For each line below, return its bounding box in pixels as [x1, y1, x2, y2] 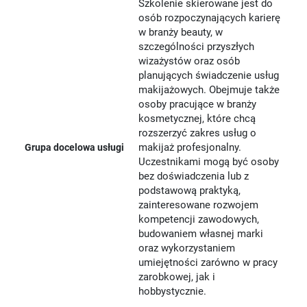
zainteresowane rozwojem [138, 198, 259, 211]
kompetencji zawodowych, [138, 212, 260, 225]
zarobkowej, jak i [138, 270, 216, 283]
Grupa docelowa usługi [25, 141, 124, 153]
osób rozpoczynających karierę [138, 11, 281, 24]
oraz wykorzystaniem [138, 241, 236, 254]
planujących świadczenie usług [138, 69, 280, 82]
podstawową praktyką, [138, 184, 241, 197]
